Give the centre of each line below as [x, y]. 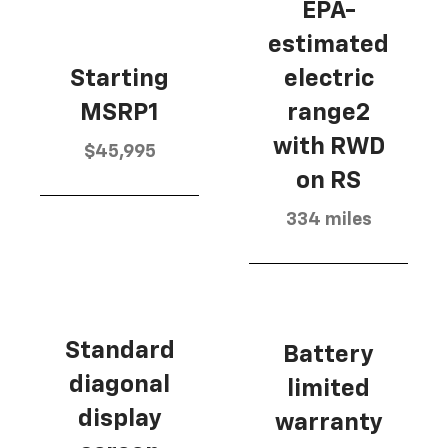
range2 [328, 112]
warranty [328, 423]
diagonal [119, 384]
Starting [119, 78]
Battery [328, 355]
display [119, 418]
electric [328, 78]
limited [328, 389]
